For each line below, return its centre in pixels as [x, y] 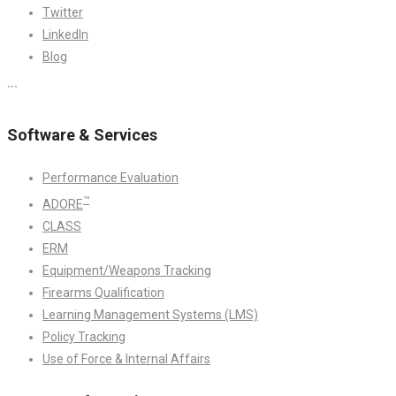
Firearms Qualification [103, 292]
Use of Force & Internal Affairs [126, 358]
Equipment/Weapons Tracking [127, 270]
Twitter [63, 12]
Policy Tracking [84, 336]
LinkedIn [65, 34]
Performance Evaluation [110, 177]
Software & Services [82, 134]
